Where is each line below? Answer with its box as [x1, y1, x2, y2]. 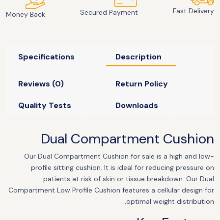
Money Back [6, 10, 45, 19]
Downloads [115, 100, 158, 110]
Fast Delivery [173, 6, 214, 15]
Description [115, 52, 162, 62]
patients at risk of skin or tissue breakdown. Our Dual [43, 174, 214, 183]
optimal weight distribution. [126, 197, 214, 206]
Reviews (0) [18, 79, 64, 89]
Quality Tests [18, 100, 71, 110]
